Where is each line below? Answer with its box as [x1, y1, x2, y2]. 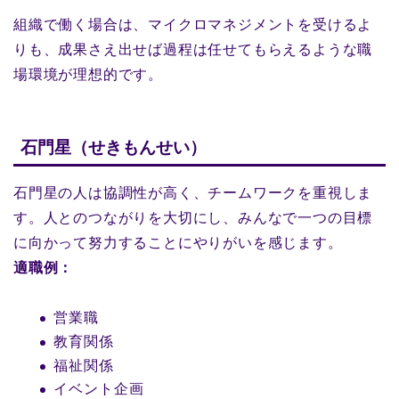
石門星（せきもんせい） [20, 138, 207, 158]
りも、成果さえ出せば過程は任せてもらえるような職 [13, 41, 373, 57]
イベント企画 [53, 381, 144, 397]
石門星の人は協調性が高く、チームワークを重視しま [13, 185, 373, 201]
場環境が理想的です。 [13, 66, 163, 82]
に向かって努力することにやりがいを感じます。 [13, 235, 343, 251]
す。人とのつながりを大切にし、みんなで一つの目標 [13, 210, 373, 226]
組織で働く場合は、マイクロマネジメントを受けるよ [13, 16, 373, 32]
